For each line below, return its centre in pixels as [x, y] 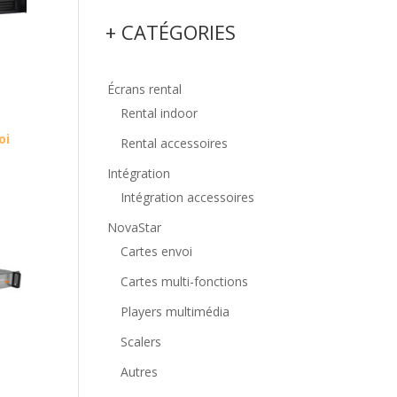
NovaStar [135, 227]
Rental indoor [160, 113]
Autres [140, 372]
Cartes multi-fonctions [185, 281]
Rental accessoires [175, 143]
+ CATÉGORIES [171, 32]
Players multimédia [175, 311]
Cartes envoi [157, 251]
